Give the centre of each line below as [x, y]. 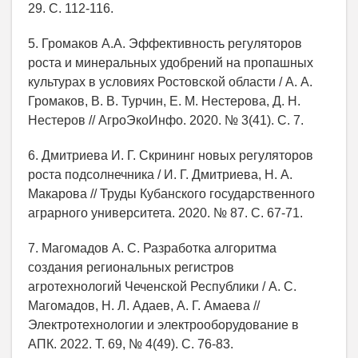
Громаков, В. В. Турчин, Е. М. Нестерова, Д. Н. [164, 101]
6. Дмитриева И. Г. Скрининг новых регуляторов [171, 155]
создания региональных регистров [131, 267]
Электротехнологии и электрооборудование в [163, 324]
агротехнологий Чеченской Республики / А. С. [162, 286]
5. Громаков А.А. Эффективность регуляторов [165, 43]
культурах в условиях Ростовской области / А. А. [170, 82]
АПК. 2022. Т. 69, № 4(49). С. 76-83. [131, 344]
